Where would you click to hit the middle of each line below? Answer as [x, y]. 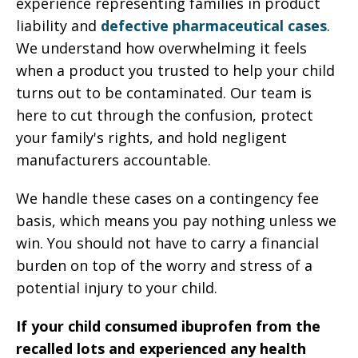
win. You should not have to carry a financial [167, 243]
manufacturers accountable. [113, 160]
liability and [58, 26]
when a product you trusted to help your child [175, 71]
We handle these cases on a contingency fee [167, 199]
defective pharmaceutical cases [214, 26]
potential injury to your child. [117, 288]
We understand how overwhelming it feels [161, 48]
